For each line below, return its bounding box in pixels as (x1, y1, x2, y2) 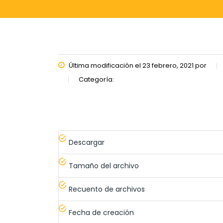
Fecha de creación (69, 208, 134, 218)
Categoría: (79, 75, 114, 84)
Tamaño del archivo (69, 161, 139, 171)
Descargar (69, 137, 105, 147)
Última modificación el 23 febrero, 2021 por (67, 61, 207, 70)
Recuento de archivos (69, 184, 145, 194)
